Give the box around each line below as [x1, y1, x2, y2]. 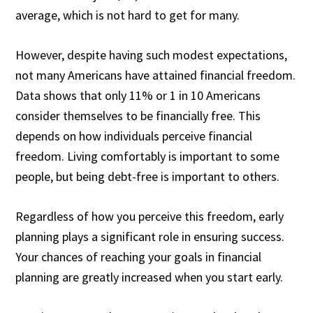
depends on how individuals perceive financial [15, 128, 253, 144]
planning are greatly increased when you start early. [15, 269, 284, 285]
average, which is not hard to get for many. [15, 7, 240, 23]
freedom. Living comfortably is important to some [15, 148, 280, 164]
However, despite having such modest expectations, [15, 47, 288, 63]
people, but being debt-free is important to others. [15, 168, 280, 184]
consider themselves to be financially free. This [15, 108, 261, 124]
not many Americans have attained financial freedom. [15, 67, 296, 83]
